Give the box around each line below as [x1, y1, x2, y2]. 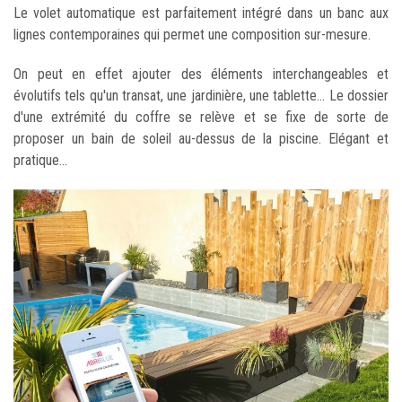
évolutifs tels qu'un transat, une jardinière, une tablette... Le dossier [13, 86, 389, 104]
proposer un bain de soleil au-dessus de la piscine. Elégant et [13, 129, 389, 147]
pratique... [13, 151, 67, 169]
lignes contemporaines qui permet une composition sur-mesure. [13, 25, 371, 43]
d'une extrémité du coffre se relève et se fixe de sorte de [13, 108, 389, 126]
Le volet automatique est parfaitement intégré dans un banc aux [13, 4, 389, 22]
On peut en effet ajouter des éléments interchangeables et [13, 65, 389, 83]
